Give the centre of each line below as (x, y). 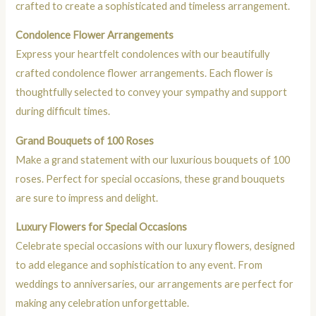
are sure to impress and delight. (87, 197)
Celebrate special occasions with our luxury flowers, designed (156, 246)
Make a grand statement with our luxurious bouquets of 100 (153, 159)
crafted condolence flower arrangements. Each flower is (145, 73)
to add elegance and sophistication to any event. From (139, 265)
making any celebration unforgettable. (103, 303)
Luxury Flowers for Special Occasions (102, 227)
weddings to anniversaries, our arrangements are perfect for (155, 284)
